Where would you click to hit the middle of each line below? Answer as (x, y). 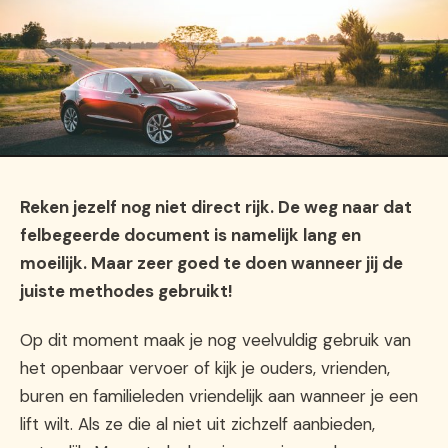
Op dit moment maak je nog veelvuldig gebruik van (215, 339)
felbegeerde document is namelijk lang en (190, 235)
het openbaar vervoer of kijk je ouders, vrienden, (205, 367)
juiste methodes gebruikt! (126, 291)
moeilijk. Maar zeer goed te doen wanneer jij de (211, 263)
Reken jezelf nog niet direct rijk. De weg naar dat (216, 207)
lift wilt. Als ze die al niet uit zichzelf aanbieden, (197, 423)
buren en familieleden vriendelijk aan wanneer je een (219, 395)
